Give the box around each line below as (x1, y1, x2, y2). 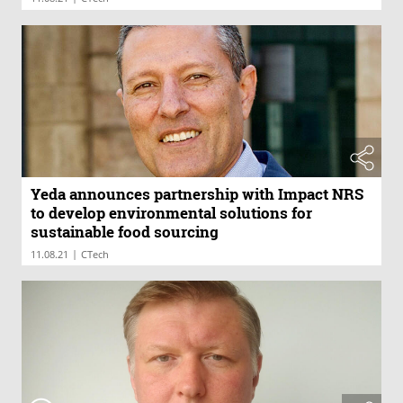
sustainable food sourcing (31, 221, 219, 243)
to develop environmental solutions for (31, 202, 312, 224)
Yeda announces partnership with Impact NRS (31, 184, 363, 205)
